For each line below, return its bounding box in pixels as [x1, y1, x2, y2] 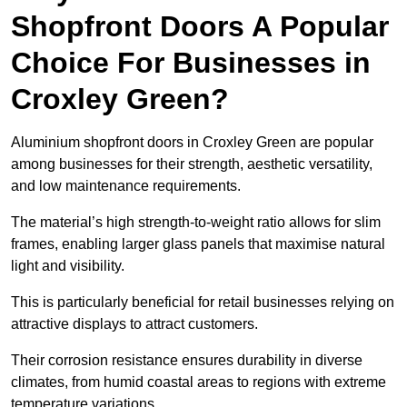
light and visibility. [11, 258, 128, 274]
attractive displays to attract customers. [11, 316, 258, 333]
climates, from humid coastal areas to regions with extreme [11, 374, 386, 391]
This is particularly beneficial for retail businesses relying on [11, 294, 394, 311]
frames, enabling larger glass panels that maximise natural [11, 236, 385, 253]
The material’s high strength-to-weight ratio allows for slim [11, 214, 381, 231]
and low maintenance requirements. [11, 178, 244, 194]
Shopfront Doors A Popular [11, 10, 389, 44]
